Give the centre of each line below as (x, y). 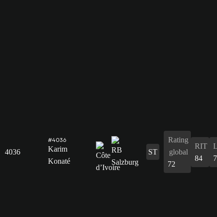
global (178, 152)
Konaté (59, 161)
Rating (178, 139)
